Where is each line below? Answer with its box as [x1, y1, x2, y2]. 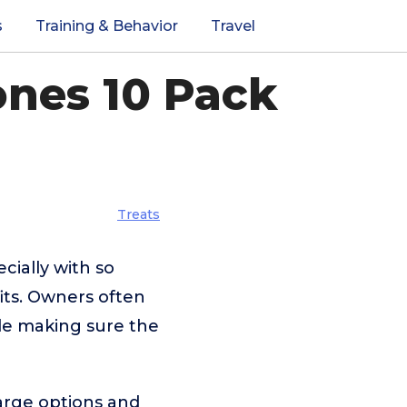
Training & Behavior [35, 17, 178, 35]
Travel [211, 17, 255, 35]
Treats [117, 206, 160, 223]
